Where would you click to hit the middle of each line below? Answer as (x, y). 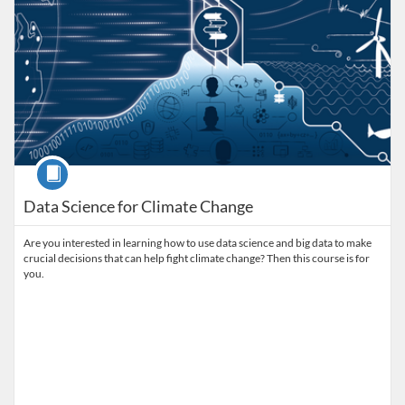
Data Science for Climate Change (138, 206)
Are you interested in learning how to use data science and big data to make (198, 243)
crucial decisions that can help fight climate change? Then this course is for (197, 258)
